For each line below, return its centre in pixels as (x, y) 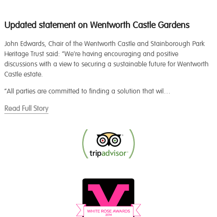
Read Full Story (26, 108)
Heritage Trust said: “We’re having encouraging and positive (91, 54)
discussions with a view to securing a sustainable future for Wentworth (106, 64)
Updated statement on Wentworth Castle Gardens (97, 25)
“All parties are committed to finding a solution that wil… (87, 91)
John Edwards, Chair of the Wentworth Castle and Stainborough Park (104, 44)
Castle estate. (24, 74)
